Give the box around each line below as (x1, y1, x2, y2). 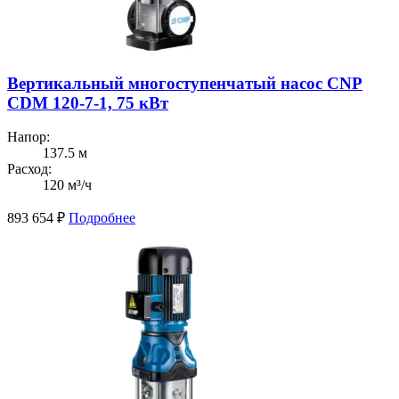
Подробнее (69, 210, 135, 226)
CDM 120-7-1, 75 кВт (7, 93, 168, 112)
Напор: (7, 129, 50, 145)
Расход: (7, 161, 52, 177)
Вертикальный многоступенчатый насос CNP (7, 73, 362, 93)
